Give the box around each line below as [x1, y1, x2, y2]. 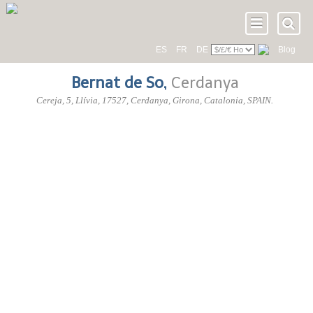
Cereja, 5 [36, 95, 72, 105]
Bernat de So [71, 73, 163, 92]
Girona [173, 95, 201, 105]
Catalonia [204, 95, 244, 105]
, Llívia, [71, 95, 103, 105]
